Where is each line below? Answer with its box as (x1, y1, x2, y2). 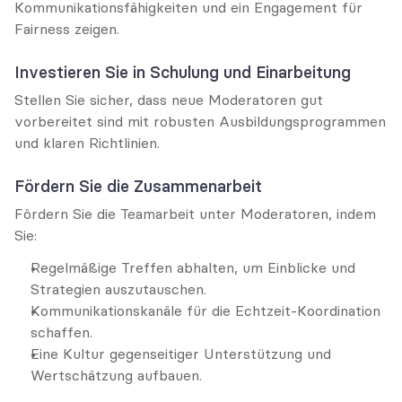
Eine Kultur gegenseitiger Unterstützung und (31, 345, 331, 363)
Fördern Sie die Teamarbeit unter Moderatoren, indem (14, 205, 376, 223)
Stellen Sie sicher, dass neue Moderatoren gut (14, 91, 323, 109)
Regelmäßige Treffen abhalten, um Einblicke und (31, 258, 355, 276)
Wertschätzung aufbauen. (31, 366, 202, 384)
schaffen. (31, 323, 92, 341)
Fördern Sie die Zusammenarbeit (14, 176, 262, 197)
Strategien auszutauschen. (31, 280, 206, 298)
